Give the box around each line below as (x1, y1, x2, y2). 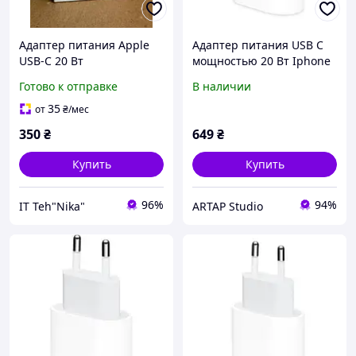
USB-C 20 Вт (19, 53, 83, 69)
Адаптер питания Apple (19, 37, 149, 53)
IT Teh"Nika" (19, 198, 85, 214)
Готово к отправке (19, 79, 118, 95)
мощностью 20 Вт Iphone (192, 53, 331, 69)
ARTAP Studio (192, 198, 263, 214)
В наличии (192, 79, 251, 95)
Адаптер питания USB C (192, 37, 323, 53)
